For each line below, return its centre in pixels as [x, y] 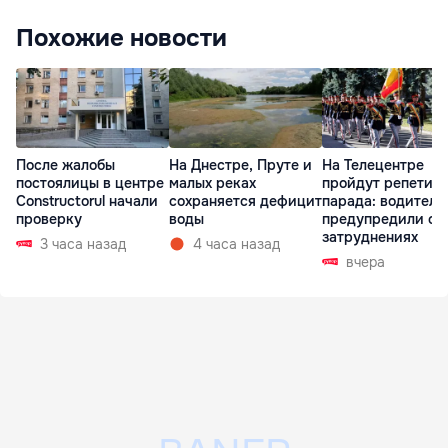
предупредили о [379, 219]
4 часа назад [236, 244]
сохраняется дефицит [245, 201]
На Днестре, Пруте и [240, 165]
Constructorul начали [87, 201]
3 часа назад [83, 244]
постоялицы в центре [90, 183]
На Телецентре [373, 165]
